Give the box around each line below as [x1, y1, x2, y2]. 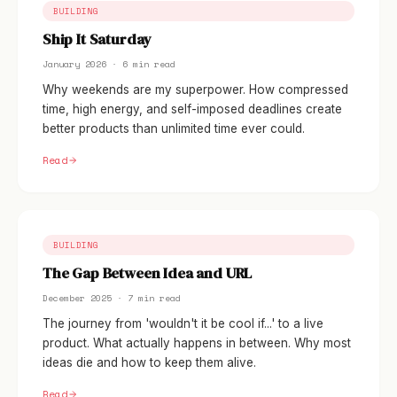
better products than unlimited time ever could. [43, 121, 305, 136]
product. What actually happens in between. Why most [43, 336, 351, 350]
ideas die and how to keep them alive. [43, 355, 256, 370]
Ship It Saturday [43, 29, 152, 50]
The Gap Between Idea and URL [43, 263, 253, 284]
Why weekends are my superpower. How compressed [43, 82, 348, 97]
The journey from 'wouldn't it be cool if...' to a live [43, 316, 323, 331]
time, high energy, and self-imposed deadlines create [43, 102, 342, 116]
